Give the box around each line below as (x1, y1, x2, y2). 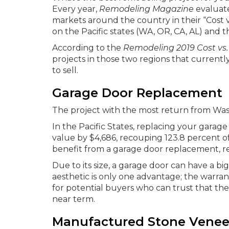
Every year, (52, 4, 99, 14)
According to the (52, 43, 123, 53)
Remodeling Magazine (99, 4, 194, 14)
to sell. (52, 65, 78, 75)
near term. (52, 194, 95, 204)
